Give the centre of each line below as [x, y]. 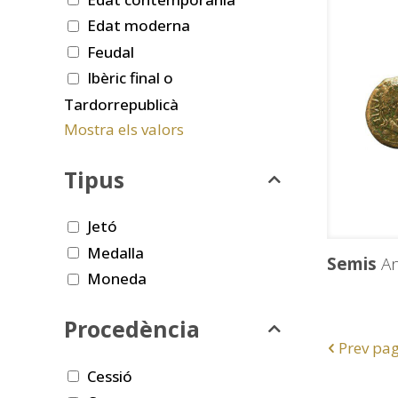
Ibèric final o [130, 78]
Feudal [111, 52]
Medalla [115, 252]
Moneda [117, 279]
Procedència [132, 329]
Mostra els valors [124, 129]
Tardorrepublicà [121, 104]
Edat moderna [139, 26]
